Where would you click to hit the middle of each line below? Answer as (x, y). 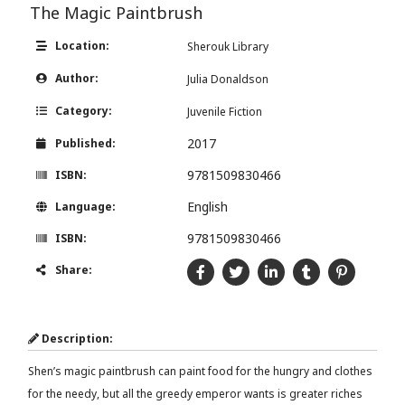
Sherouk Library (228, 47)
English (208, 207)
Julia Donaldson (228, 80)
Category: (83, 111)
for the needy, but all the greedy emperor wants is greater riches (196, 394)
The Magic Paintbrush (117, 13)
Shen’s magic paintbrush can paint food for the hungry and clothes (201, 372)
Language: (85, 207)
